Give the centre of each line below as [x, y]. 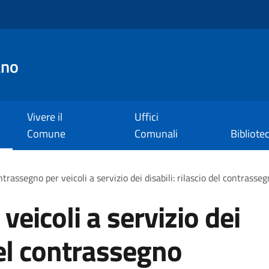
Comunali [156, 134]
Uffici [146, 117]
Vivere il [45, 117]
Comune [46, 134]
